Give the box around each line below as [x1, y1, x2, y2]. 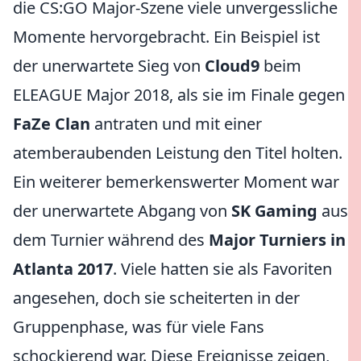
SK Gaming [231, 200, 317, 222]
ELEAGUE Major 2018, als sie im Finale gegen [13, 84, 345, 106]
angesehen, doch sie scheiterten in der [13, 287, 300, 309]
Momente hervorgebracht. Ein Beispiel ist [13, 26, 320, 48]
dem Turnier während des [13, 229, 209, 251]
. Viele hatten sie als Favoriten [113, 258, 332, 280]
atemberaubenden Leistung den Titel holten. [13, 142, 342, 164]
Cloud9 [205, 55, 259, 77]
